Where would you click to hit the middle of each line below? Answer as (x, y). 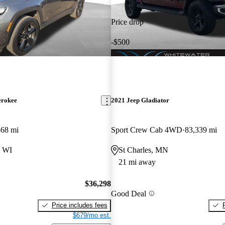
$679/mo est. (92, 215)
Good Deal (128, 193)
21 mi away (137, 162)
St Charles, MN (143, 150)
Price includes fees (79, 205)
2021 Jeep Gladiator (140, 100)
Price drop (127, 22)
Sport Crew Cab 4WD (146, 130)
